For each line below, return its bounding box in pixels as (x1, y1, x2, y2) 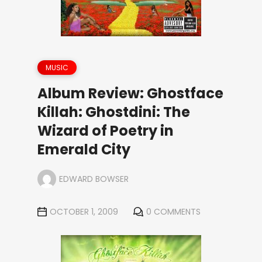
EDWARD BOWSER (59, 173, 129, 185)
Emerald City (37, 140, 130, 159)
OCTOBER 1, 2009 (50, 206, 118, 218)
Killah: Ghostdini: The (37, 102, 190, 122)
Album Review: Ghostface (37, 84, 223, 103)
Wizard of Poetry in (37, 121, 174, 140)
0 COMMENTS (146, 206, 201, 218)
